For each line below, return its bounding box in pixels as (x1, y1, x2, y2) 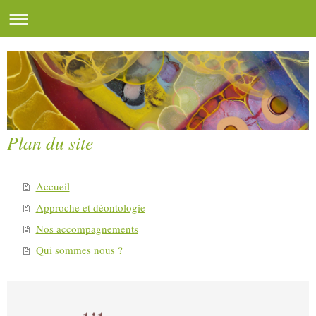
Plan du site (7, 130, 93, 154)
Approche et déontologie (35, 200, 145, 214)
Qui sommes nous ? (35, 242, 123, 257)
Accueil (35, 178, 70, 193)
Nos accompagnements (35, 221, 138, 236)
